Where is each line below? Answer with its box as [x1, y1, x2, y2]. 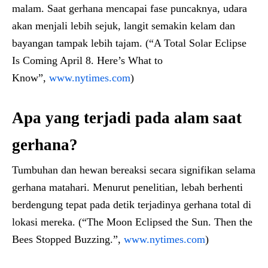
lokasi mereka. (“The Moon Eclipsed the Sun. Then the [12, 215, 252, 228]
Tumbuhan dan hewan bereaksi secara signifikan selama [12, 163, 255, 176]
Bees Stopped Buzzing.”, [12, 233, 124, 245]
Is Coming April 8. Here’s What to [12, 54, 163, 66]
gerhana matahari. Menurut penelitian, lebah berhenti [12, 181, 243, 193]
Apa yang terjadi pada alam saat [12, 108, 242, 127]
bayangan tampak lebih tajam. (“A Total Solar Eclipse [12, 36, 246, 49]
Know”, [12, 71, 49, 84]
